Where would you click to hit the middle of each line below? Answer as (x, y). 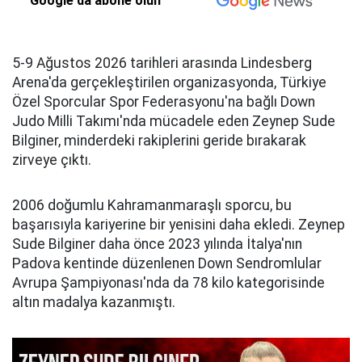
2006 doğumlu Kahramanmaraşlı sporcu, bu (152, 206)
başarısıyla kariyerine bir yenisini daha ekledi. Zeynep (179, 225)
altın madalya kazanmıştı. (94, 303)
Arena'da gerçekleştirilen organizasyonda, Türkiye (169, 83)
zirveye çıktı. (52, 160)
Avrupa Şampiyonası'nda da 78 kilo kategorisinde (168, 283)
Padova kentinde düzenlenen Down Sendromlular (167, 264)
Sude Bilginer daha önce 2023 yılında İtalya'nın (157, 244)
